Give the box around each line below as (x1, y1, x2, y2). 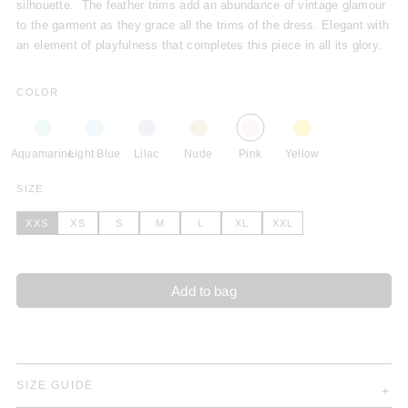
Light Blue (68, 148, 121, 161)
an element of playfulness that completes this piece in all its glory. (16, 38, 382, 52)
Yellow (284, 148, 320, 161)
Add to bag (171, 283, 237, 299)
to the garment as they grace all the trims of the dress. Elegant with (16, 18, 390, 32)
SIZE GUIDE (16, 378, 95, 392)
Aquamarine (11, 148, 75, 161)
